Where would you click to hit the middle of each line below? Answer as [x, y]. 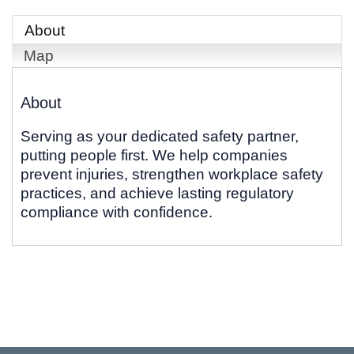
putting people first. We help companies [154, 156]
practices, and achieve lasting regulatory [157, 194]
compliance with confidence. [117, 213]
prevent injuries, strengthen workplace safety [172, 175]
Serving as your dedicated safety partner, [160, 137]
